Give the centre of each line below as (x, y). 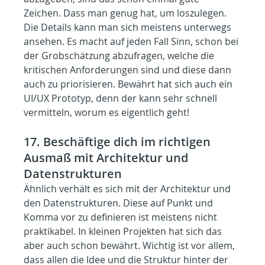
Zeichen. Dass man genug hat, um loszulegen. (127, 13)
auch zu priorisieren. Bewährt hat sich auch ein (130, 84)
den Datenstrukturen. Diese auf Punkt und (120, 203)
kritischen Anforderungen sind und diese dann (129, 70)
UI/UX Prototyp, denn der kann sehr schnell (122, 98)
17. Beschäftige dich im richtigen (119, 142)
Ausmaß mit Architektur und (108, 158)
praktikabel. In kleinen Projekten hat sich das (124, 232)
